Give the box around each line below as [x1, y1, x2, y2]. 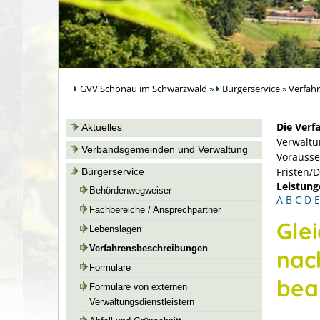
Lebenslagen [89, 224, 141, 234]
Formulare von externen [89, 282, 187, 292]
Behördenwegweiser [89, 186, 171, 196]
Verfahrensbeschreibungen [89, 244, 208, 254]
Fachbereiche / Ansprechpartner [89, 205, 221, 215]
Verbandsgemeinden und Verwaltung [81, 144, 248, 155]
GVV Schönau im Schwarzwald [80, 83, 207, 95]
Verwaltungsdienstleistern [89, 297, 194, 307]
